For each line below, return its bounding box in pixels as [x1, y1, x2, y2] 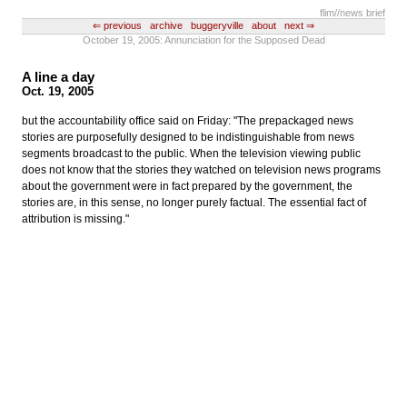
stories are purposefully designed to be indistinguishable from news [22, 131, 354, 144]
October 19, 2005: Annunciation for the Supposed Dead [82, 34, 325, 45]
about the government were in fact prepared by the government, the [22, 180, 352, 194]
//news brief [334, 7, 385, 18]
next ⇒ [284, 20, 314, 32]
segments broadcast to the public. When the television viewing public [22, 147, 361, 161]
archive [150, 20, 183, 32]
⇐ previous [93, 20, 142, 32]
